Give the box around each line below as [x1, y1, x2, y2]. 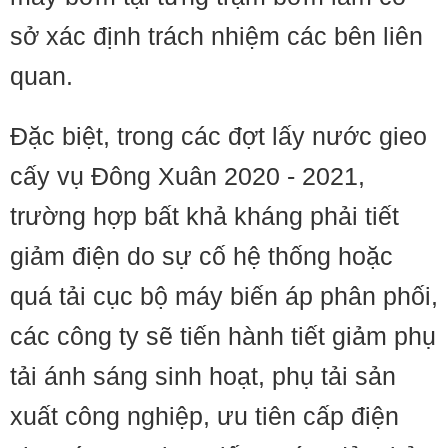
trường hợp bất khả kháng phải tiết [10, 202, 399, 231]
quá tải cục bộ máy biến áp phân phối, [10, 282, 438, 311]
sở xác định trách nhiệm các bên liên [10, 22, 423, 51]
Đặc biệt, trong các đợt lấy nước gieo [10, 122, 427, 151]
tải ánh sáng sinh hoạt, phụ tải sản [10, 362, 396, 391]
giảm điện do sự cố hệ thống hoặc [10, 242, 393, 271]
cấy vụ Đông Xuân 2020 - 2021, [10, 162, 365, 191]
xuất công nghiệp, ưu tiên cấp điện [10, 402, 399, 431]
